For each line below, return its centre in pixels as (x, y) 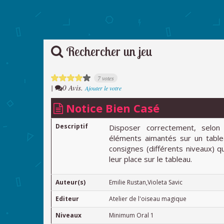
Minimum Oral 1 (131, 215)
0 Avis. (74, 87)
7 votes (105, 78)
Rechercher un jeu (108, 51)
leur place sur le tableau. (150, 159)
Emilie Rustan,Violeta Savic (146, 182)
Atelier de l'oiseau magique (148, 198)
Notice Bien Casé (111, 108)
